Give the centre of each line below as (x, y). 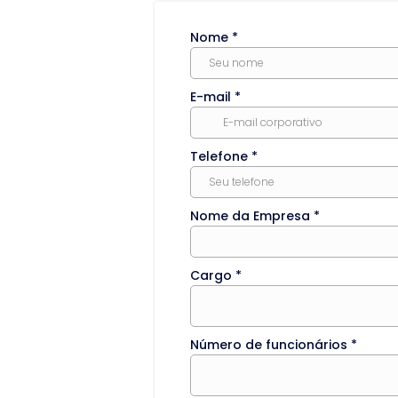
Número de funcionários (271, 345)
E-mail (212, 97)
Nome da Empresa (252, 216)
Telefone (221, 156)
